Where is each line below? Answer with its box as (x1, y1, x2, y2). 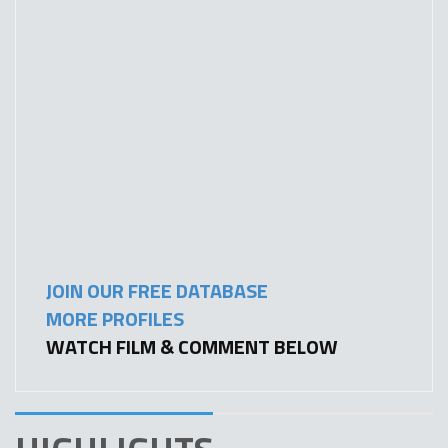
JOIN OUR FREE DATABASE (46, 275, 268, 306)
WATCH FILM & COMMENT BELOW (46, 331, 338, 362)
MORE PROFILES (46, 303, 184, 334)
